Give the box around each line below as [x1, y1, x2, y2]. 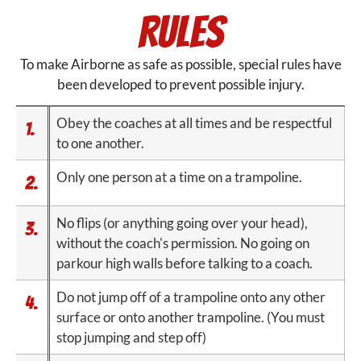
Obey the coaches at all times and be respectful [56, 114, 333, 132]
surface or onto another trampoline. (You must [56, 309, 326, 326]
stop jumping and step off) [56, 329, 207, 346]
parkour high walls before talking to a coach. [56, 255, 313, 272]
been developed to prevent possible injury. [56, 75, 305, 93]
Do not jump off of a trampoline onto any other [56, 288, 326, 306]
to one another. [56, 135, 145, 152]
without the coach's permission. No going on [56, 234, 310, 252]
